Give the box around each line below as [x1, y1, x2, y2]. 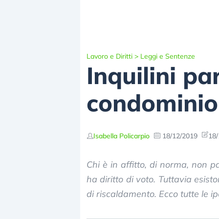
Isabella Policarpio [93, 131, 150, 140]
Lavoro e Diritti [87, 52, 132, 61]
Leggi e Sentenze [140, 52, 195, 61]
